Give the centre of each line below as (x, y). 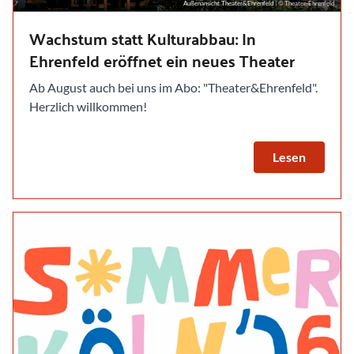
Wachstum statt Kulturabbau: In (143, 38)
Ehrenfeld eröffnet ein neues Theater (162, 60)
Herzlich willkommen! (88, 106)
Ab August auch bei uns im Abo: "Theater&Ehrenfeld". (173, 87)
